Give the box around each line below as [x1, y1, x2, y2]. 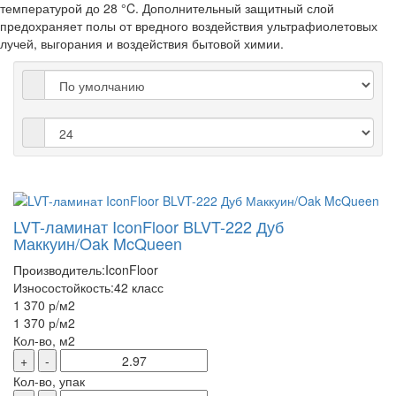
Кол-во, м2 [13, 331, 75, 349]
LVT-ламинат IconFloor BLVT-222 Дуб [13, 215, 284, 238]
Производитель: [13, 261, 105, 278]
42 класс [114, 278, 164, 296]
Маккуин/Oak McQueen [13, 232, 182, 255]
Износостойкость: [13, 278, 114, 296]
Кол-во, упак [13, 372, 85, 390]
